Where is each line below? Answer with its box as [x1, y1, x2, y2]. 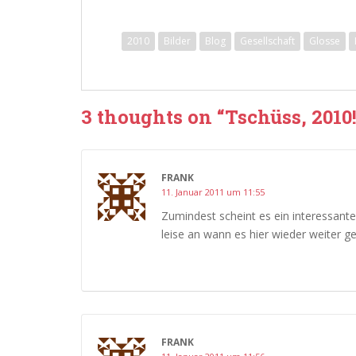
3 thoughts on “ [81, 103, 225, 130]
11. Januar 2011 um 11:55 [161, 185, 265, 198]
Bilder [164, 33, 191, 48]
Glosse [309, 33, 340, 48]
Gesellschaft [240, 33, 295, 48]
